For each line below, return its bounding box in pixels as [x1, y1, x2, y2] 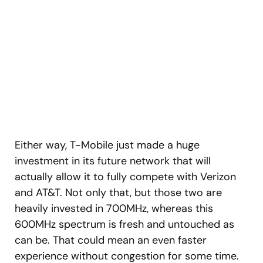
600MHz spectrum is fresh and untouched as [15, 217, 234, 231]
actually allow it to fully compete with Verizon [15, 169, 236, 184]
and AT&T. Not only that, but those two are [15, 185, 222, 200]
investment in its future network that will [15, 153, 211, 168]
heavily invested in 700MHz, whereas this [15, 201, 213, 215]
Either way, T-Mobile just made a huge [15, 137, 200, 152]
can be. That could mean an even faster [15, 232, 207, 247]
